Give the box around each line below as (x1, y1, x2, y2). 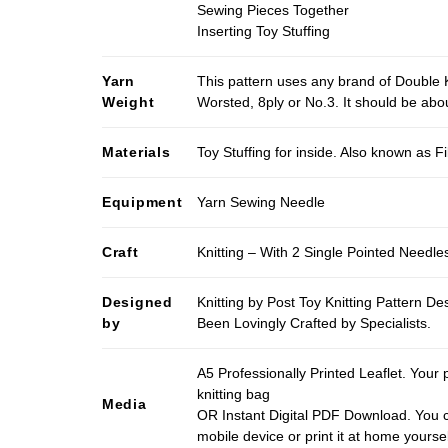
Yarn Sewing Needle (197, 193, 326, 210)
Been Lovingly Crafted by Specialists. (197, 314, 432, 331)
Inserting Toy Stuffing (197, 22, 331, 39)
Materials (102, 143, 171, 160)
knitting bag (197, 385, 271, 402)
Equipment (102, 193, 183, 210)
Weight (102, 93, 155, 110)
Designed (102, 293, 173, 310)
